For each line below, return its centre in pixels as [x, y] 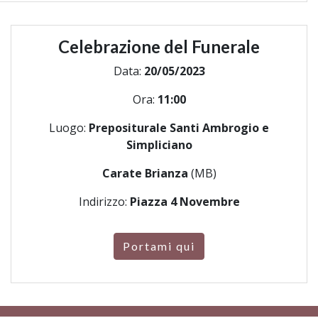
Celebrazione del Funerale [159, 46]
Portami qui [159, 246]
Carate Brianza [145, 173]
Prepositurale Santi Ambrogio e [179, 128]
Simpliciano [159, 145]
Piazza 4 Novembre [185, 202]
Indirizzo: [104, 202]
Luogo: [69, 128]
